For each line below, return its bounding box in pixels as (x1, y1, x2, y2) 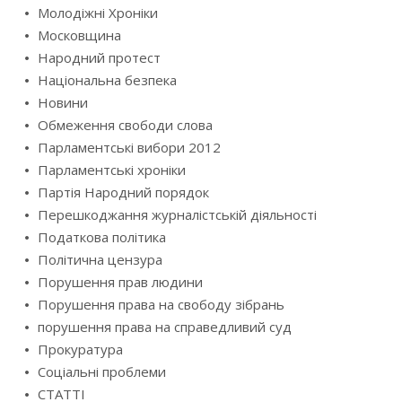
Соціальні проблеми (38, 363, 166, 381)
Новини (38, 93, 88, 112)
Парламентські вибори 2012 (38, 138, 221, 157)
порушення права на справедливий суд (38, 318, 292, 336)
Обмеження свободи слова (38, 116, 213, 135)
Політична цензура (38, 250, 162, 269)
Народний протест (38, 48, 161, 67)
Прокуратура (38, 340, 123, 359)
